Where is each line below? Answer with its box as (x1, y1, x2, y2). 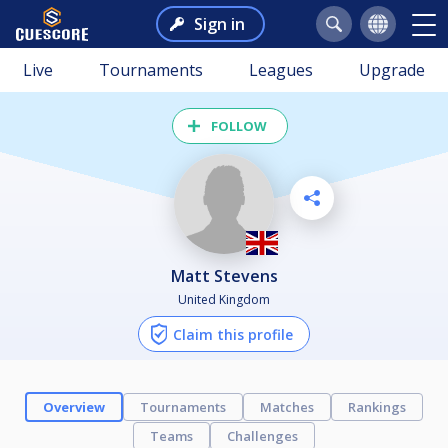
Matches (260, 397, 314, 416)
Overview (43, 397, 105, 416)
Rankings (348, 397, 406, 416)
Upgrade (359, 59, 425, 81)
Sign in (193, 13, 245, 35)
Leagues (249, 59, 313, 81)
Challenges (227, 426, 298, 445)
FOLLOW (211, 117, 267, 135)
